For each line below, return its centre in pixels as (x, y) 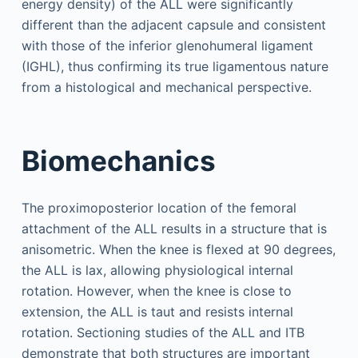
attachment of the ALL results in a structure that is (174, 229)
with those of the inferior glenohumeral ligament (167, 46)
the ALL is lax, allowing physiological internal (157, 270)
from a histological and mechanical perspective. (166, 88)
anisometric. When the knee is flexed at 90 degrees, (178, 250)
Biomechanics (118, 160)
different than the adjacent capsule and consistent (173, 25)
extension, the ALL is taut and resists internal (157, 312)
